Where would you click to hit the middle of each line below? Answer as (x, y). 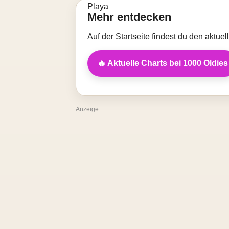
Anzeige (87, 109)
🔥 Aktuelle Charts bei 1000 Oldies (163, 63)
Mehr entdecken (129, 17)
